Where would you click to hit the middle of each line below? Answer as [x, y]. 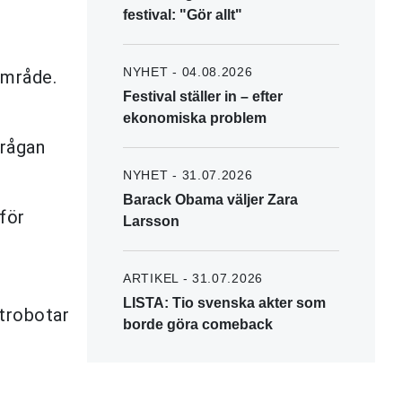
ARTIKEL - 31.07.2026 [193, 278]
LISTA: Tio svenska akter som [224, 302]
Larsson [151, 221]
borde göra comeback [198, 324]
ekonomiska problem [195, 118]
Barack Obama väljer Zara [210, 199]
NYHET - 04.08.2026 [188, 71]
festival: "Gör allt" [183, 14]
